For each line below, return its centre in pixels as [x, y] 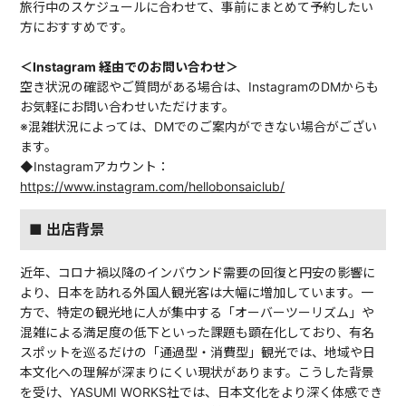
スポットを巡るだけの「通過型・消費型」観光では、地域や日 [198, 353]
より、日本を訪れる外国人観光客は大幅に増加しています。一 [197, 293]
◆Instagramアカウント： [95, 167]
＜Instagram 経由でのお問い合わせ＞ [130, 67]
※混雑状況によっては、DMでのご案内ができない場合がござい [199, 127]
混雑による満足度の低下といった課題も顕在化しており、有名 [198, 333]
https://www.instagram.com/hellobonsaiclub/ [153, 187]
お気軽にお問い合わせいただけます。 [128, 107]
